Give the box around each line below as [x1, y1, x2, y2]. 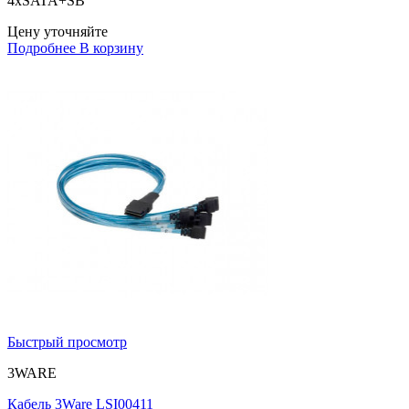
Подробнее [7, 40, 76, 57]
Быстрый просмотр [7, 334, 127, 351]
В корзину [79, 40, 143, 57]
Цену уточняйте [7, 24, 108, 40]
